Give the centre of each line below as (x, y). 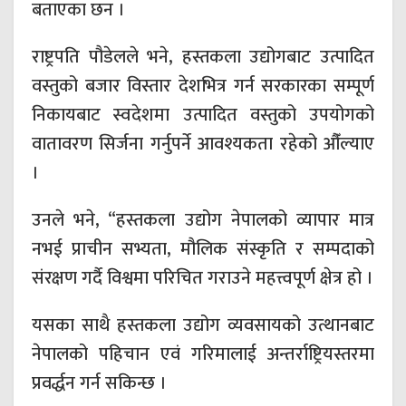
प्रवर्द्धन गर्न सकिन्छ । (99, 384)
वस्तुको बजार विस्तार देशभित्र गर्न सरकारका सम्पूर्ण (203, 87)
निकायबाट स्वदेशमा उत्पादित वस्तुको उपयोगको (203, 116)
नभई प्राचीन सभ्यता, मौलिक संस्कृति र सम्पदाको (203, 250)
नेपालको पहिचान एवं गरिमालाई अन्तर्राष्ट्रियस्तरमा (203, 355)
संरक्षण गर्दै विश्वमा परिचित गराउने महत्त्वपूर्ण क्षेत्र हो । (203, 279)
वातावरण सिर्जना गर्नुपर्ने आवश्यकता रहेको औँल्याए (203, 145)
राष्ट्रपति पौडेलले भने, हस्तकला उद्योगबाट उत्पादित (203, 58)
